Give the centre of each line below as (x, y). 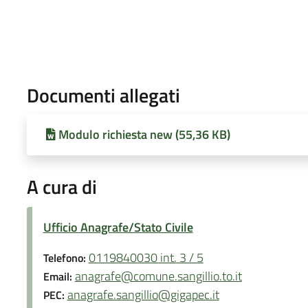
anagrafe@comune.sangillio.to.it (158, 276)
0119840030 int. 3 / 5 (146, 257)
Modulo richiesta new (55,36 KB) (144, 134)
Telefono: (66, 257)
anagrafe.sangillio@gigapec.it (143, 294)
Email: (59, 276)
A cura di (62, 186)
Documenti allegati (103, 95)
